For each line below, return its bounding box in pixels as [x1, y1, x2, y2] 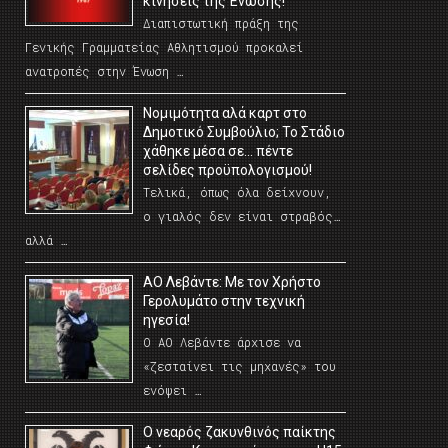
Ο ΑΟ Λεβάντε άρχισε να [143, 334, 301, 350]
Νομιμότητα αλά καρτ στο [143, 105, 307, 121]
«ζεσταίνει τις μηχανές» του [143, 358, 336, 374]
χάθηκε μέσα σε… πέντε [143, 143, 293, 159]
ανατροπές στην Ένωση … [25, 63, 183, 79]
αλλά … [25, 232, 67, 248]
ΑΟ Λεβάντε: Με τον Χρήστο [143, 274, 321, 290]
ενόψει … [143, 382, 201, 398]
